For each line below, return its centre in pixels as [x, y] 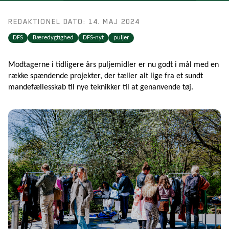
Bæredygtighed [53, 38]
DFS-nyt [94, 38]
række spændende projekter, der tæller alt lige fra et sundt [106, 76]
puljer [121, 38]
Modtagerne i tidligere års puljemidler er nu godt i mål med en [113, 65]
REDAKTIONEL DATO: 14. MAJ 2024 [74, 22]
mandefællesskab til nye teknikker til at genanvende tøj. [101, 88]
